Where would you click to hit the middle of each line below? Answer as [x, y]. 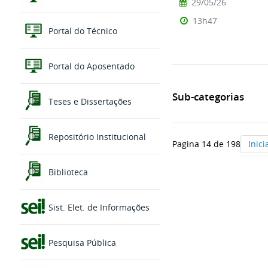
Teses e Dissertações [89, 102]
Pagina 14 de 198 [206, 144]
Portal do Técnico [81, 31]
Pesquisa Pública [81, 243]
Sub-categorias [208, 96]
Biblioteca [67, 172]
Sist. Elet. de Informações [98, 208]
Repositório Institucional [96, 137]
